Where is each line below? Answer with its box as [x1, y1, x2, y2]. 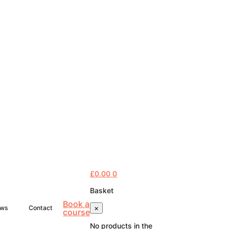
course [63, 207, 90, 217]
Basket [90, 186, 114, 195]
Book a [63, 199, 90, 209]
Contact [29, 204, 53, 212]
